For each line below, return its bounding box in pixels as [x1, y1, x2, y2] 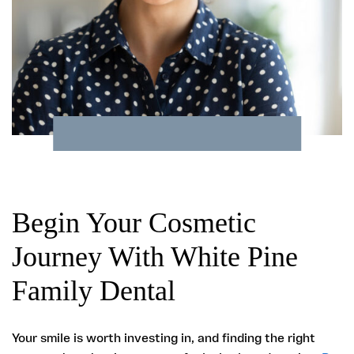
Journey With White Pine [12, 241, 298, 273]
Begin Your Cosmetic [12, 207, 256, 239]
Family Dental [12, 275, 175, 307]
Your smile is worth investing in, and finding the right [12, 330, 315, 346]
